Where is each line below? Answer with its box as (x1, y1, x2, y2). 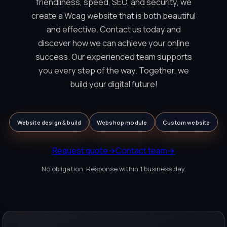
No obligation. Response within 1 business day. (41, 164, 186, 173)
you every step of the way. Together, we (38, 65, 189, 77)
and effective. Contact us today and (46, 24, 181, 35)
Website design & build (17, 118, 82, 126)
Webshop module (97, 118, 147, 126)
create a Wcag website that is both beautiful (31, 10, 196, 22)
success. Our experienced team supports (35, 51, 192, 63)
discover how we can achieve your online (37, 37, 190, 49)
